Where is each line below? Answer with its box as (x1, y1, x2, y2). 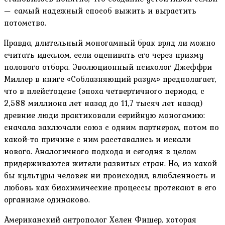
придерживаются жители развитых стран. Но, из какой (4, 157, 217, 169)
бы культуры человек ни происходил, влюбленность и (4, 169, 215, 181)
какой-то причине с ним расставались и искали (4, 133, 191, 145)
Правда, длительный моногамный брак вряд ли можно (4, 36, 215, 49)
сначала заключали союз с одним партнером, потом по (4, 121, 219, 133)
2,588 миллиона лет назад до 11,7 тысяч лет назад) (4, 96, 203, 109)
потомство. (4, 16, 46, 29)
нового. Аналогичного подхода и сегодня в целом (4, 145, 196, 157)
